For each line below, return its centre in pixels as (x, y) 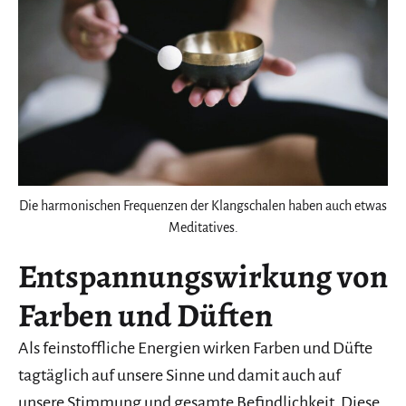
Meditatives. (203, 228)
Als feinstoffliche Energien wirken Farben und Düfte (195, 348)
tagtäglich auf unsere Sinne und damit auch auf (179, 376)
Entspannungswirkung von (203, 276)
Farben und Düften (145, 315)
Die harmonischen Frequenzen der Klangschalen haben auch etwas (203, 206)
